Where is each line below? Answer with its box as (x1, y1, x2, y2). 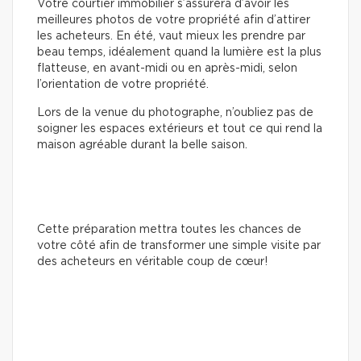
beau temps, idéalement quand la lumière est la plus (37, 46, 322, 58)
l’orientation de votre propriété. (37, 78, 209, 90)
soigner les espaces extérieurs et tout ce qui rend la (37, 122, 322, 135)
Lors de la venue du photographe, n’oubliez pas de (37, 106, 313, 118)
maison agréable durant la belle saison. (37, 139, 247, 151)
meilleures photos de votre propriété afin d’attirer (37, 14, 310, 26)
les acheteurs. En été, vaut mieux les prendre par (37, 30, 305, 42)
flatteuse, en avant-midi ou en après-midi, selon (37, 62, 297, 74)
